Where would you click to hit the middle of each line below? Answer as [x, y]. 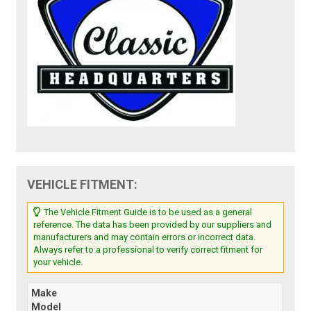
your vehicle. [58, 262]
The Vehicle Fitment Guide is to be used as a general [147, 212]
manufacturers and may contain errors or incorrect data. [145, 237]
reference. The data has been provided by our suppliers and [153, 224]
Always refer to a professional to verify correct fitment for [148, 249]
